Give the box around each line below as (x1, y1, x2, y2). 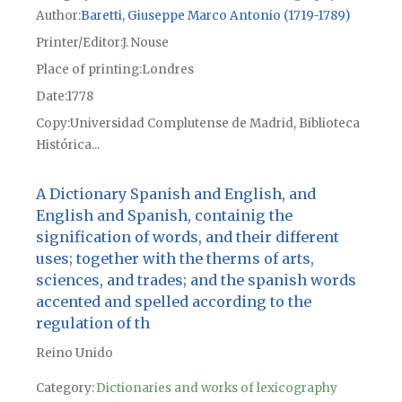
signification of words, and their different (35, 227, 339, 246)
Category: (35, 380, 94, 396)
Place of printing (35, 62, 139, 78)
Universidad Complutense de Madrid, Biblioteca (69, 116, 360, 132)
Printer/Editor (35, 35, 120, 51)
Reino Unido (35, 345, 113, 361)
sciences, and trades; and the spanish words (35, 270, 356, 289)
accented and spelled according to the (35, 292, 311, 310)
